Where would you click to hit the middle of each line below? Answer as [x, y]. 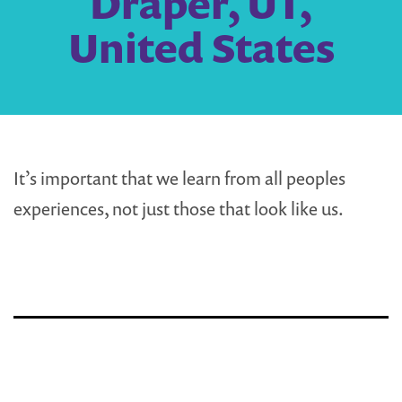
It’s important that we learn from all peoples [179, 179]
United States [201, 48]
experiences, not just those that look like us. [179, 209]
